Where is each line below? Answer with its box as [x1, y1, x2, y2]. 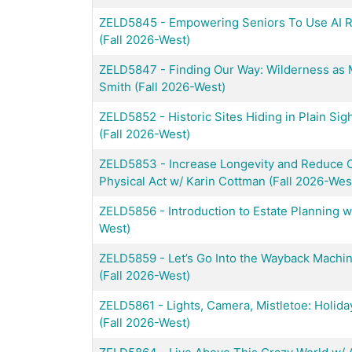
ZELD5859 [99, 250, 156, 266]
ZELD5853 [99, 156, 157, 171]
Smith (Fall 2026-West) [99, 79, 225, 94]
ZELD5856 [99, 203, 156, 218]
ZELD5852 [99, 108, 156, 124]
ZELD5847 [99, 61, 157, 77]
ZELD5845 [99, 14, 157, 30]
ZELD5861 [99, 297, 155, 313]
